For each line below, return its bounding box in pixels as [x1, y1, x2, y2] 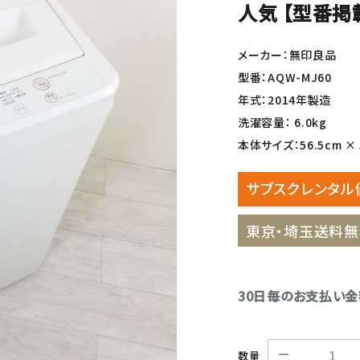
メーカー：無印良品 [238, 47, 337, 63]
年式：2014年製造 [238, 92, 331, 108]
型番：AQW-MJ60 [238, 69, 332, 85]
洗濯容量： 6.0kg [238, 114, 327, 130]
